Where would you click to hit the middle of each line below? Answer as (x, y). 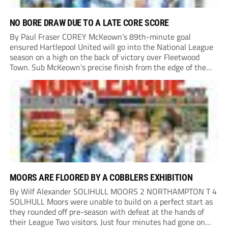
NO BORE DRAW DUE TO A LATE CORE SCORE (89, 23)
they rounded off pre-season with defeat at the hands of (107, 212)
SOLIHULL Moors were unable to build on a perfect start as (111, 202)
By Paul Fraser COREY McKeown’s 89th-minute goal (100, 37)
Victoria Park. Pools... (45, 88)
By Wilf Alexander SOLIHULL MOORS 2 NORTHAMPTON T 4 (113, 192)
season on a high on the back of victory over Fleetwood (104, 57)
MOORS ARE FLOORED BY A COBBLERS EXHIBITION (101, 178)
